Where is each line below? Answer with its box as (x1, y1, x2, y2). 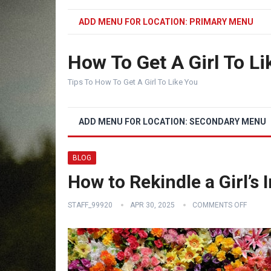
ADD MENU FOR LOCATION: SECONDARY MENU (79, 117, 266, 126)
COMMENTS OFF (192, 201, 247, 209)
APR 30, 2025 (130, 201, 175, 209)
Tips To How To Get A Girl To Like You (68, 77, 198, 87)
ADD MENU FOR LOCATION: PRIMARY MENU (79, 17, 253, 27)
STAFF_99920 (68, 201, 113, 209)
